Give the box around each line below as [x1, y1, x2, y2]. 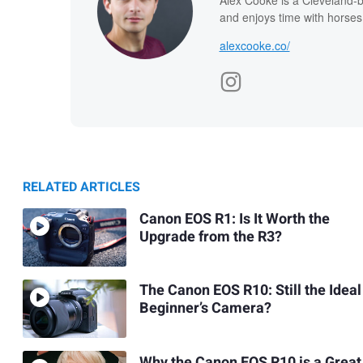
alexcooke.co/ [219, 36, 290, 53]
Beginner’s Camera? [139, 297, 271, 320]
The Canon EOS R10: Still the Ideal [139, 280, 361, 302]
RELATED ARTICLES [23, 177, 140, 197]
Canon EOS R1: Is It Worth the [139, 208, 330, 231]
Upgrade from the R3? [139, 226, 282, 249]
